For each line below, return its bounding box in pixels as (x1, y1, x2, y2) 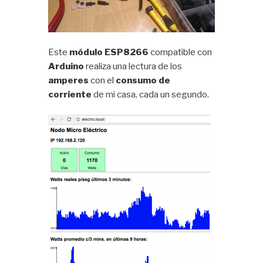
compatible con (149, 46, 213, 58)
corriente (48, 89, 92, 100)
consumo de (116, 75, 171, 86)
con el (89, 75, 116, 86)
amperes (48, 75, 89, 86)
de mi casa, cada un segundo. (92, 89, 210, 100)
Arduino (48, 60, 85, 72)
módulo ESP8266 (69, 46, 149, 58)
